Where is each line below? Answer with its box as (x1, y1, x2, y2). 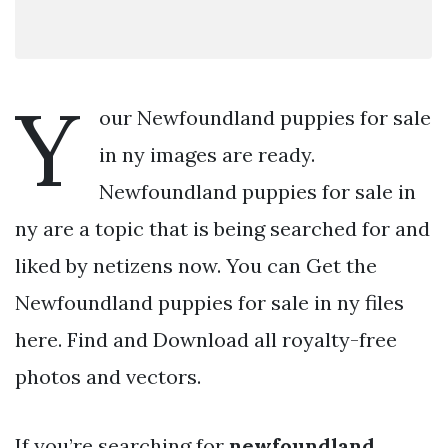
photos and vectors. (15, 363, 201, 389)
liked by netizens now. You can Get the (15, 252, 377, 278)
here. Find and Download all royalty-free (15, 326, 397, 352)
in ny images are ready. (99, 141, 315, 167)
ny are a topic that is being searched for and (15, 215, 430, 241)
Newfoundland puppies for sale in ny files (15, 289, 404, 315)
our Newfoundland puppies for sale (99, 104, 431, 130)
